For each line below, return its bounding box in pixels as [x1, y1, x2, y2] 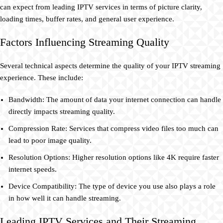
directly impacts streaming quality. [8, 107, 115, 115]
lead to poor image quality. [8, 136, 92, 144]
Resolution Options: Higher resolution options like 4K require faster [8, 153, 219, 161]
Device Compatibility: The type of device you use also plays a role [8, 182, 216, 190]
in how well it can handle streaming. [8, 194, 121, 202]
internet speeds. [8, 165, 57, 173]
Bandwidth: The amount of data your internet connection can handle [8, 95, 221, 104]
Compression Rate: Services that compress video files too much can [8, 124, 219, 132]
